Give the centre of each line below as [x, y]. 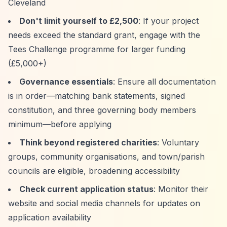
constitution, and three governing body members [102, 110]
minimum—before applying [60, 124]
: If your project [168, 21]
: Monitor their [181, 189]
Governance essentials [66, 82]
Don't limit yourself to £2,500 [79, 21]
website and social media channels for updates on [104, 203]
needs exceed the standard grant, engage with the [104, 35]
